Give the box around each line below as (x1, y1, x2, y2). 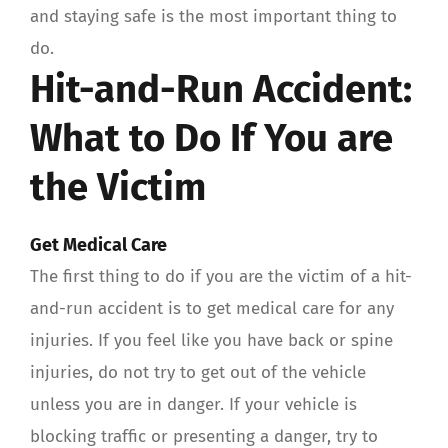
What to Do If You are (30, 114, 393, 161)
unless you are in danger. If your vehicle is (30, 394, 357, 416)
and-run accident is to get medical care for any (30, 298, 394, 320)
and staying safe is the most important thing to (30, 5, 397, 27)
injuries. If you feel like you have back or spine (30, 330, 393, 352)
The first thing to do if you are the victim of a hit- (30, 266, 412, 288)
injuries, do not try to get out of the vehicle (30, 362, 366, 384)
